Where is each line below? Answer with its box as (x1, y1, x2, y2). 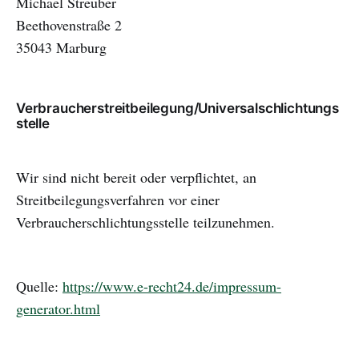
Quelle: (16, 276, 63, 296)
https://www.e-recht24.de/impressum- (63, 276, 281, 296)
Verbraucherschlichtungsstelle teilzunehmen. (16, 212, 275, 232)
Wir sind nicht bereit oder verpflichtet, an (16, 167, 256, 187)
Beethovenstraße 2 (16, 15, 122, 34)
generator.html (16, 299, 100, 318)
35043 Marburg (16, 38, 107, 57)
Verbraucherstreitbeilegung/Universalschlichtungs (16, 100, 339, 116)
